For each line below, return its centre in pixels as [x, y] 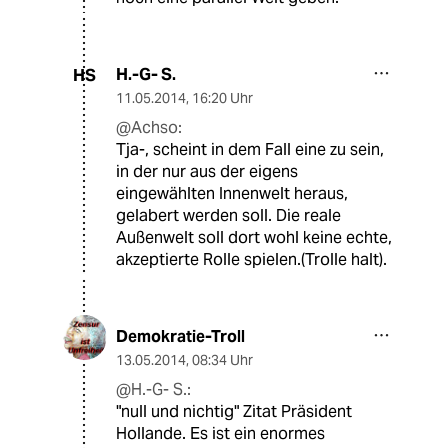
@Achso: [149, 128]
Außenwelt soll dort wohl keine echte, [254, 238]
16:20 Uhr [222, 98]
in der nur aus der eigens [207, 172]
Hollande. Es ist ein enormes [220, 434]
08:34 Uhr [222, 360]
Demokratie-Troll [180, 337]
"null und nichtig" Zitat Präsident [234, 412]
